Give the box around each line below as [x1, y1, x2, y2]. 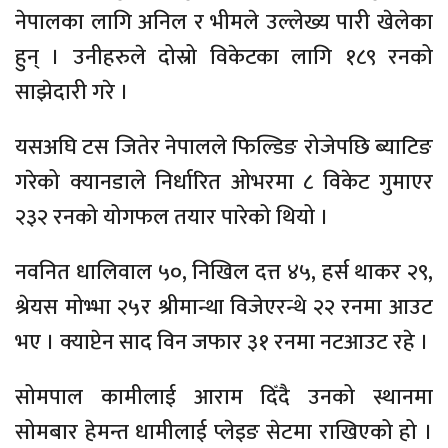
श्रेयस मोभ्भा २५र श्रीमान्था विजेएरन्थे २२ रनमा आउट [15, 289, 433, 327]
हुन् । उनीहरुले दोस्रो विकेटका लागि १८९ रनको [15, 39, 433, 77]
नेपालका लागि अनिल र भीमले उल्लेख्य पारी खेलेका [15, 4, 433, 42]
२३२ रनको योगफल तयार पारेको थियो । [15, 199, 329, 237]
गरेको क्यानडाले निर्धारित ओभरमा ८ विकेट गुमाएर [15, 164, 433, 202]
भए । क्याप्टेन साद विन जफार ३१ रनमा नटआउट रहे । [15, 324, 429, 362]
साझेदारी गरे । [15, 74, 129, 112]
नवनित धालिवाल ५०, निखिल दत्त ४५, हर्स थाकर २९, [15, 254, 433, 292]
